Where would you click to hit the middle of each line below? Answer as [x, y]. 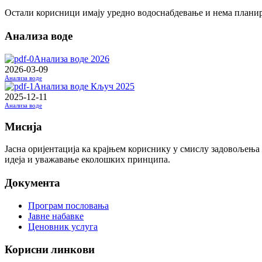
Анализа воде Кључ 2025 [84, 86]
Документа [32, 182]
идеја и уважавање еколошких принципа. [87, 160]
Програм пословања [68, 205]
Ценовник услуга [63, 226]
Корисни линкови [50, 249]
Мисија [23, 126]
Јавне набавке [56, 216]
